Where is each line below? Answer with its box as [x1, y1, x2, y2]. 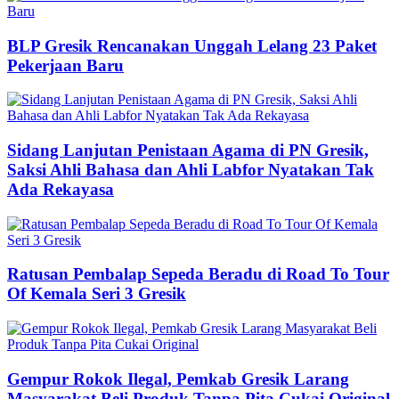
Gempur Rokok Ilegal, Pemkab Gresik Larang [7, 369, 349, 388]
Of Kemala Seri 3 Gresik [7, 284, 186, 304]
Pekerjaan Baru [7, 55, 124, 75]
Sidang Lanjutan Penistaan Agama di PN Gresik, [7, 140, 369, 159]
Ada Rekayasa [7, 179, 114, 199]
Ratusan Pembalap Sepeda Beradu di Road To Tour [7, 265, 389, 284]
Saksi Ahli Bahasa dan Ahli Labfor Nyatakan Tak [7, 159, 374, 179]
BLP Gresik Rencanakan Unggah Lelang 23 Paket [7, 36, 377, 55]
